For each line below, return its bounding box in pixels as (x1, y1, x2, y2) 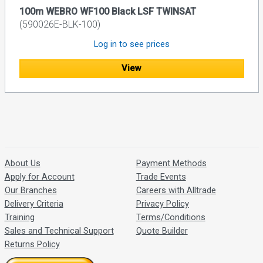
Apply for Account (4, 171, 75, 183)
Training (4, 212, 35, 223)
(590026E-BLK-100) (19, 18, 100, 30)
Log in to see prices (93, 38, 170, 49)
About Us (4, 158, 41, 169)
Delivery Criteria (4, 198, 63, 210)
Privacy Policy (136, 198, 189, 210)
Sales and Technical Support (4, 225, 114, 237)
